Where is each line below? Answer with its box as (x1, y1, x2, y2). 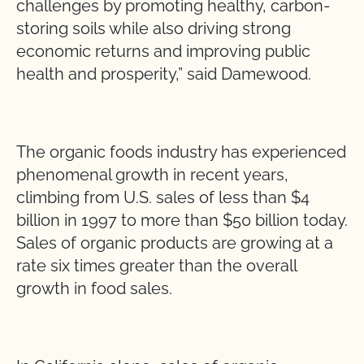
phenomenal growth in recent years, (16, 165, 288, 184)
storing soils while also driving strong (16, 19, 291, 38)
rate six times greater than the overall (16, 256, 297, 275)
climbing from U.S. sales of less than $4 (16, 188, 310, 207)
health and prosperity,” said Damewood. (16, 64, 315, 84)
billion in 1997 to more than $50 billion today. (16, 210, 348, 230)
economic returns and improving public (16, 41, 310, 61)
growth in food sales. (16, 279, 172, 298)
